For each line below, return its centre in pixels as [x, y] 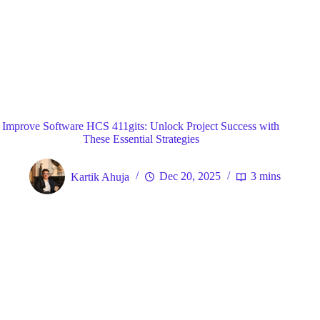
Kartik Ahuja [100, 176]
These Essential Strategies [141, 139]
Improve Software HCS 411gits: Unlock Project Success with [141, 126]
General [176, 84]
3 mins [266, 176]
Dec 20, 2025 [190, 176]
